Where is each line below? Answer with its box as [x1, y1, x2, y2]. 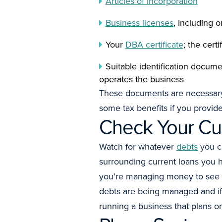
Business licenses [105, 16, 173, 29]
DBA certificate [125, 38, 183, 51]
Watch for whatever [99, 140, 176, 153]
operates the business [99, 73, 184, 86]
